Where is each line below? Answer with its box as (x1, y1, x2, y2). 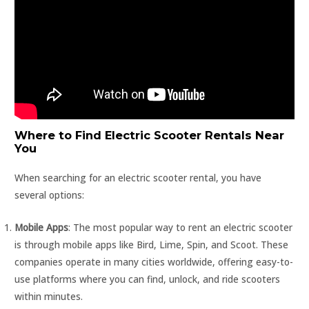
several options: (14, 188, 85, 201)
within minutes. (14, 289, 83, 303)
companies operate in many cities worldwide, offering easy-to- (14, 255, 294, 268)
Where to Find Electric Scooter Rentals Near (14, 128, 285, 142)
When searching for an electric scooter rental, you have (14, 170, 262, 184)
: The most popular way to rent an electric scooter (68, 220, 293, 234)
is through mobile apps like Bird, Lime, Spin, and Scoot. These (14, 237, 289, 251)
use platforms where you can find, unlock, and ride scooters (14, 272, 281, 286)
